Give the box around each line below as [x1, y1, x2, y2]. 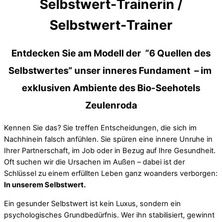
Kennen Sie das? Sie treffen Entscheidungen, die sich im [4, 123, 197, 133]
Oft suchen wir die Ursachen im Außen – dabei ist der [4, 158, 185, 167]
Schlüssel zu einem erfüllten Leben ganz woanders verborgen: [4, 169, 218, 178]
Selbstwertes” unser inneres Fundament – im [8, 65, 214, 76]
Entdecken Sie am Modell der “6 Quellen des [11, 48, 211, 59]
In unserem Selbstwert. [4, 180, 86, 190]
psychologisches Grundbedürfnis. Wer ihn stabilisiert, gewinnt [4, 210, 215, 220]
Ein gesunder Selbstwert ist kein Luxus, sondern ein [4, 199, 181, 208]
